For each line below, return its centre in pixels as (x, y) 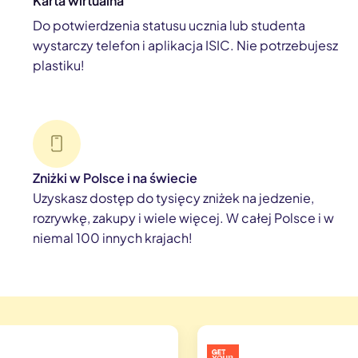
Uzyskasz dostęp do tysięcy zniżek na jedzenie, (174, 197)
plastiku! (59, 65)
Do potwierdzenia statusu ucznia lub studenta (169, 25)
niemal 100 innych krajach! (113, 237)
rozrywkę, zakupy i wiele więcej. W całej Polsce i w (184, 217)
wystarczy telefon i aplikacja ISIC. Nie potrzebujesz (186, 45)
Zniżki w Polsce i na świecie (115, 177)
